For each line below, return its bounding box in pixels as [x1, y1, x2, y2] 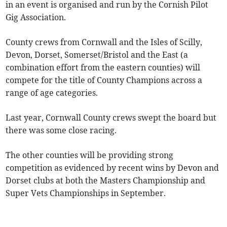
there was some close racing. [6, 125, 117, 136]
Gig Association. [6, 12, 66, 23]
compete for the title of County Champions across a [6, 75, 203, 86]
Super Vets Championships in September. [6, 188, 166, 199]
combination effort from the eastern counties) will [6, 62, 201, 73]
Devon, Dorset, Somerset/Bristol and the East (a [6, 50, 188, 60]
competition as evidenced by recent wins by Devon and [6, 163, 219, 173]
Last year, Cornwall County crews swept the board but [6, 112, 217, 123]
